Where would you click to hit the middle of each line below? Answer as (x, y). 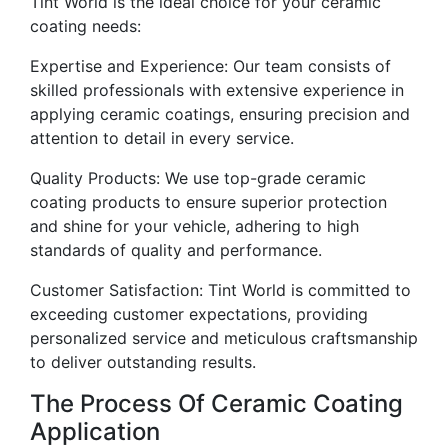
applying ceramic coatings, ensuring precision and (220, 114)
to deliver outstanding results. (143, 362)
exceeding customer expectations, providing (199, 314)
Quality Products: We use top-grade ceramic (198, 178)
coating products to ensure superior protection (208, 202)
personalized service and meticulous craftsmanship (224, 338)
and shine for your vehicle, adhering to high (194, 226)
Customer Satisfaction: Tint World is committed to (220, 290)
